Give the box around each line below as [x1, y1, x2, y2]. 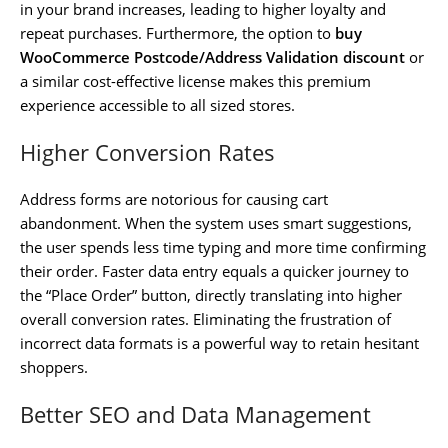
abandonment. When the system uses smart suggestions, [20, 212, 412, 233]
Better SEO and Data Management [20, 398, 371, 429]
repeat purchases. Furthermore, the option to [20, 22, 335, 43]
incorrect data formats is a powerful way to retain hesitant [20, 332, 419, 353]
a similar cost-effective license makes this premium [20, 70, 371, 91]
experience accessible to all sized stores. [20, 94, 295, 115]
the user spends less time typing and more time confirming [20, 236, 426, 257]
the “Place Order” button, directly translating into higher [20, 284, 402, 305]
